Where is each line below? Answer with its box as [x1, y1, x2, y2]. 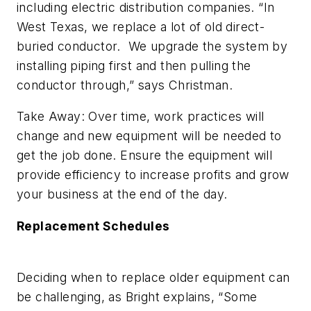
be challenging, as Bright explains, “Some [17, 289, 258, 304]
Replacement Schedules [17, 219, 170, 234]
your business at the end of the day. [17, 187, 228, 202]
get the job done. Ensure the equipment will [17, 148, 273, 163]
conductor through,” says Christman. [17, 77, 233, 92]
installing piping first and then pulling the [17, 58, 251, 73]
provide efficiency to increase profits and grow [17, 167, 289, 183]
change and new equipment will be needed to [17, 128, 282, 144]
